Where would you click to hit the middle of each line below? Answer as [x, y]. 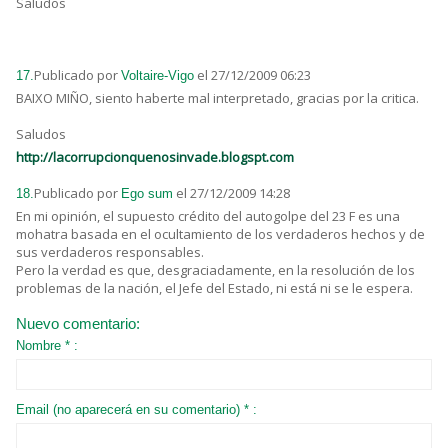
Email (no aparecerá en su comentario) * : [136, 410]
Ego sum [147, 194]
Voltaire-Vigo [157, 76]
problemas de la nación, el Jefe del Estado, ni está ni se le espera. [214, 288]
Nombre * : [47, 346]
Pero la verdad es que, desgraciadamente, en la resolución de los [215, 270]
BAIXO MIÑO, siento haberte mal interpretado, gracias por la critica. [217, 98]
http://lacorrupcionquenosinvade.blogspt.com [155, 157]
